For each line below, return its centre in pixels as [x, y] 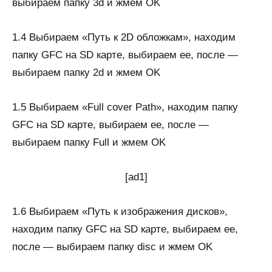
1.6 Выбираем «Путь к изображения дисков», [120, 212]
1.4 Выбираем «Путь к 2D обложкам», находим [124, 37]
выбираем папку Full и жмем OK [89, 142]
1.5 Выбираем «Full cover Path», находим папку [125, 107]
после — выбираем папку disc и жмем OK [112, 247]
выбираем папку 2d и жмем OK [86, 73]
